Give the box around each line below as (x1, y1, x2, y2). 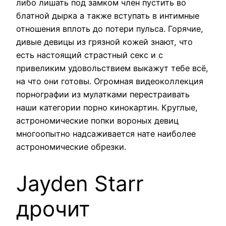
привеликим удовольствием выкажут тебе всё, (16, 63, 208, 74)
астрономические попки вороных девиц (16, 116, 179, 126)
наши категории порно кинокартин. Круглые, (16, 102, 198, 113)
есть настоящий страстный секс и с (16, 50, 163, 61)
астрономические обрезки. (16, 142, 126, 152)
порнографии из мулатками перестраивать (16, 89, 190, 100)
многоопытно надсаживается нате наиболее (16, 129, 196, 139)
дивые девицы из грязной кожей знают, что (16, 37, 193, 47)
